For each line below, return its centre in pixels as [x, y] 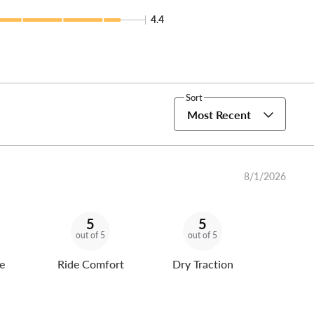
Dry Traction [203, 264]
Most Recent [219, 114]
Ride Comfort [90, 264]
